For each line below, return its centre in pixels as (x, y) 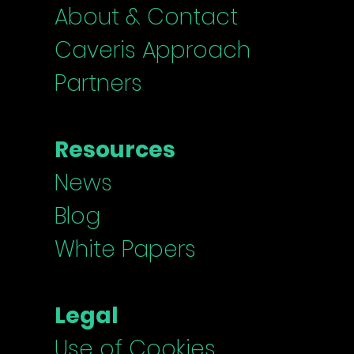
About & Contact (147, 17)
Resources (115, 150)
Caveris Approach (153, 51)
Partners (99, 84)
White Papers (126, 250)
